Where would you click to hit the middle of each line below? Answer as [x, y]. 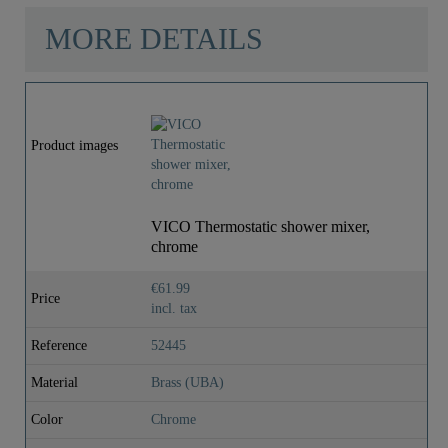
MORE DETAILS [154, 38]
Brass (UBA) [187, 382]
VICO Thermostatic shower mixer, [260, 226]
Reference [59, 345]
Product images [74, 145]
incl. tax [174, 308]
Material [54, 382]
